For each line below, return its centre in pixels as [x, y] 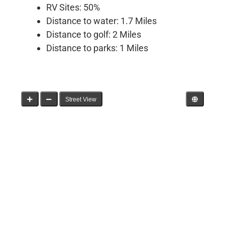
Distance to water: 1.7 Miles [102, 21]
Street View [81, 99]
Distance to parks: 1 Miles [97, 48]
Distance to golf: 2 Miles [94, 34]
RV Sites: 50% [73, 7]
